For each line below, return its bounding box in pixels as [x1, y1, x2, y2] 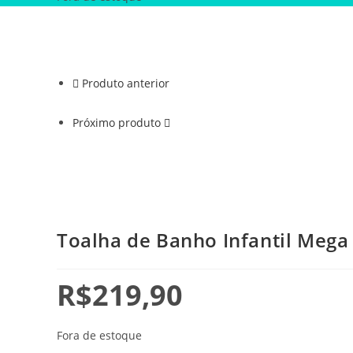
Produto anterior [82, 76, 169, 91]
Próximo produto [72, 115, 161, 130]
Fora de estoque [57, 328, 142, 344]
